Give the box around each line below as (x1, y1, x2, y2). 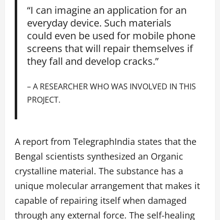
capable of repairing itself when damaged (15, 194, 187, 206)
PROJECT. (27, 93, 61, 105)
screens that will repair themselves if (27, 41, 193, 55)
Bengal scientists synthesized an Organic (15, 150, 183, 162)
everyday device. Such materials (27, 16, 172, 30)
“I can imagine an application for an (27, 3, 187, 17)
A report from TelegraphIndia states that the (15, 135, 196, 147)
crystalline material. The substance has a (15, 165, 183, 177)
